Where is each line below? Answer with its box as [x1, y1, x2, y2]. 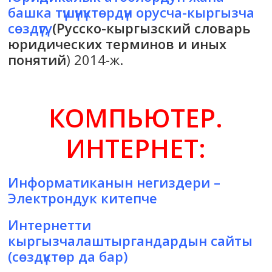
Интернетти [8, 216, 92, 234]
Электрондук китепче [8, 189, 158, 208]
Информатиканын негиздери [8, 173, 211, 192]
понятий [8, 50, 67, 69]
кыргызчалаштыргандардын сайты [8, 231, 253, 250]
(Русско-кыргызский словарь [49, 19, 251, 38]
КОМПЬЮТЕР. [49, 100, 223, 135]
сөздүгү [8, 19, 46, 38]
